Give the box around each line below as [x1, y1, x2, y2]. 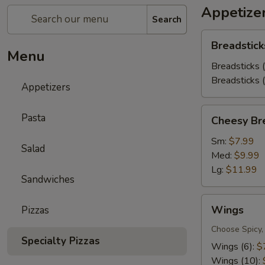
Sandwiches [21, 173, 75, 186]
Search [152, 13, 182, 25]
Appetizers [21, 80, 70, 94]
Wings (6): [211, 240, 257, 253]
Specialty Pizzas [21, 234, 100, 248]
